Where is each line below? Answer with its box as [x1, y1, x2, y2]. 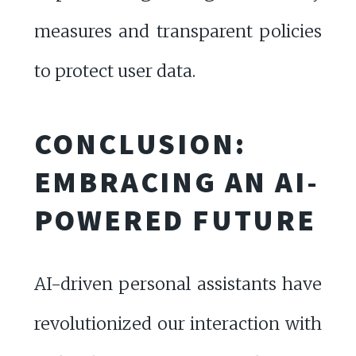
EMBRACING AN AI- [33, 163, 319, 201]
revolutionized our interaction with [33, 313, 323, 335]
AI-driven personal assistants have [33, 273, 323, 296]
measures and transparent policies [33, 20, 323, 42]
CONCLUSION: [33, 125, 246, 163]
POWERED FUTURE [33, 201, 316, 239]
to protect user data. [33, 60, 195, 82]
